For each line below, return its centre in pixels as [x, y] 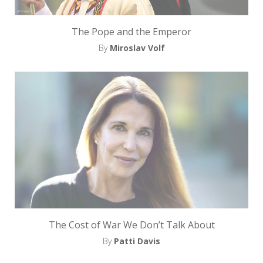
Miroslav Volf [137, 48]
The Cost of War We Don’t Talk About [131, 225]
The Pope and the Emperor [131, 32]
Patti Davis [137, 241]
